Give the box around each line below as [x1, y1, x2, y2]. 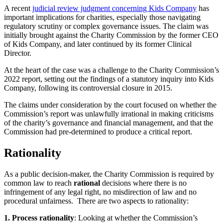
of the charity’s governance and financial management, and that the [4, 118, 213, 127]
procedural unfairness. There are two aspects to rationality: [4, 196, 189, 205]
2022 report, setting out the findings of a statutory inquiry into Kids [4, 74, 214, 83]
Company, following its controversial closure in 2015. [4, 83, 172, 92]
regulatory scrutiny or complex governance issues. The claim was [4, 21, 209, 30]
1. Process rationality [4, 213, 74, 222]
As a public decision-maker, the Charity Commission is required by [4, 169, 214, 178]
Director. [4, 48, 31, 57]
